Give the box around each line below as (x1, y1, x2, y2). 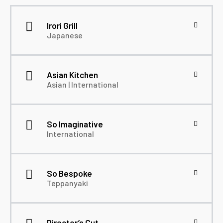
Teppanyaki (47, 178, 88, 188)
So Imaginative (47, 119, 103, 129)
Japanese (47, 30, 83, 40)
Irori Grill (47, 20, 78, 31)
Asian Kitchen (47, 70, 98, 80)
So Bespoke (47, 168, 92, 179)
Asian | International (47, 80, 118, 90)
